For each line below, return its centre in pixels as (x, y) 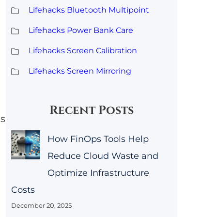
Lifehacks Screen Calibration (83, 50)
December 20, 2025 (41, 206)
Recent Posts (92, 111)
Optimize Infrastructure (98, 173)
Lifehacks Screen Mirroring (80, 71)
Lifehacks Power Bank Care (81, 30)
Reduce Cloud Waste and (103, 156)
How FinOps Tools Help (98, 139)
